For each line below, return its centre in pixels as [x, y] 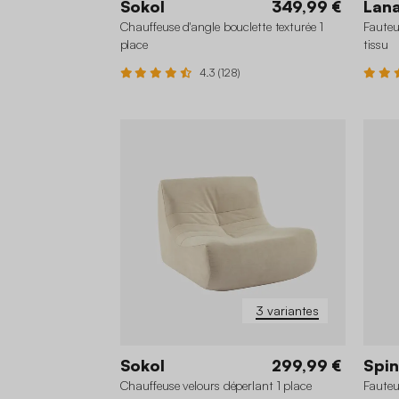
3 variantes [288, 311]
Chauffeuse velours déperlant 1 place [216, 386]
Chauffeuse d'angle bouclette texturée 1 [221, 27]
